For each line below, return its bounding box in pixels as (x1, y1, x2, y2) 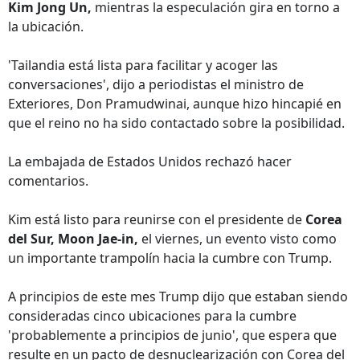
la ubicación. (8, 18, 84, 35)
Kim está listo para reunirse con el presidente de (8, 211, 305, 228)
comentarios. (8, 172, 88, 190)
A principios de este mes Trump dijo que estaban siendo (8, 288, 348, 305)
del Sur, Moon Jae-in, (8, 230, 138, 247)
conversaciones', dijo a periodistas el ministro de (8, 76, 304, 93)
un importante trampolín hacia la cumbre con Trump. (8, 249, 332, 267)
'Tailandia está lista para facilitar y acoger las (8, 56, 278, 74)
